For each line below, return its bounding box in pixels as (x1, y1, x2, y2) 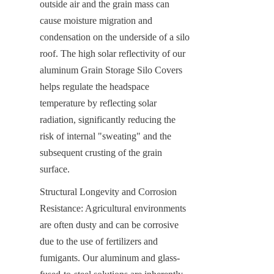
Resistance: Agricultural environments (40, 202, 186, 213)
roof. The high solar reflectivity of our (40, 48, 185, 59)
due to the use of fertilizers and (40, 235, 158, 246)
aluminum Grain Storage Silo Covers (40, 64, 182, 75)
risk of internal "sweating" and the (40, 130, 171, 141)
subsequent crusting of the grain (40, 147, 162, 158)
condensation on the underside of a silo (40, 31, 190, 42)
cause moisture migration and (40, 15, 152, 26)
